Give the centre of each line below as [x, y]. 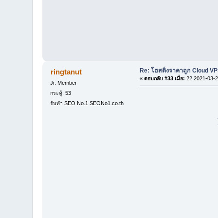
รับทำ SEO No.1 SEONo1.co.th [87, 103]
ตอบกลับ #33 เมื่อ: [164, 78]
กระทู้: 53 [61, 93]
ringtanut [66, 72]
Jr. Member [64, 82]
